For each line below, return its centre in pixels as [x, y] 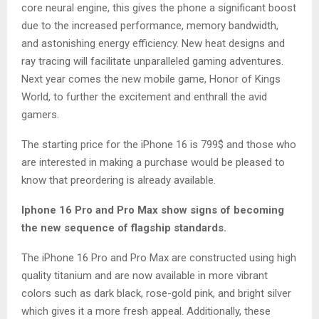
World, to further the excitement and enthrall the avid [144, 96]
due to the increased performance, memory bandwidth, [150, 25]
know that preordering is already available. [119, 180]
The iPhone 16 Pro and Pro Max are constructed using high [159, 257]
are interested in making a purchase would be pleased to [153, 162]
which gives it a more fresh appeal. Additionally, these [146, 311]
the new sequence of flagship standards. [124, 228]
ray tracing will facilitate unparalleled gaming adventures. [152, 61]
